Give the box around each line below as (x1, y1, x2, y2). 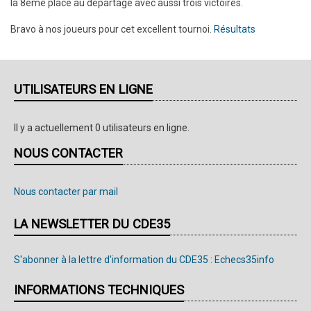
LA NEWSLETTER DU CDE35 (14, 216, 170, 231)
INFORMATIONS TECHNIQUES (14, 282, 184, 297)
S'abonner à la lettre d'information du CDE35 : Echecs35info (14, 253, 274, 265)
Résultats (214, 23, 255, 35)
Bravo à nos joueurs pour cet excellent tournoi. (10, 23, 214, 35)
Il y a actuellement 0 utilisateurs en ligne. (14, 121, 190, 133)
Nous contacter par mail (14, 185, 118, 197)
